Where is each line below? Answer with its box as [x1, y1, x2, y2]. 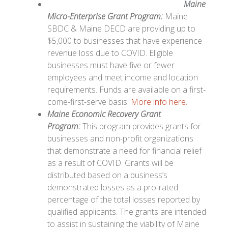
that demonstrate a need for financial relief [47, 145, 202, 157]
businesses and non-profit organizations [47, 133, 194, 145]
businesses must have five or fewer [47, 60, 175, 71]
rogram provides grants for [104, 121, 202, 132]
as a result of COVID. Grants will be [47, 157, 174, 169]
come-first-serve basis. [47, 96, 131, 108]
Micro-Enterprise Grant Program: [47, 11, 165, 22]
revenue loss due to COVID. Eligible [47, 47, 174, 59]
